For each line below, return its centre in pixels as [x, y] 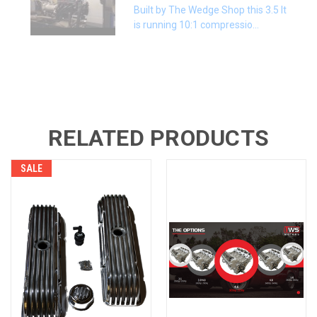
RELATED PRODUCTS [158, 138]
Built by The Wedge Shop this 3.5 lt [210, 10]
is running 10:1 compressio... [196, 24]
